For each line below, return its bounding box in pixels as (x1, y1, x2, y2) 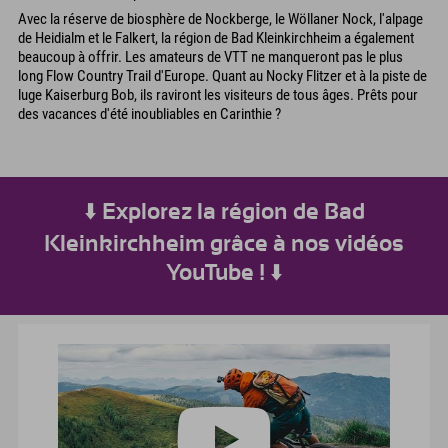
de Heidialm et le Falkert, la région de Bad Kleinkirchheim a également (18, 29, 414, 48)
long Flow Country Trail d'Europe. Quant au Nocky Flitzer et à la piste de (18, 67, 427, 86)
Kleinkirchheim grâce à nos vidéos (44, 232, 404, 256)
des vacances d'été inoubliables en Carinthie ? (18, 105, 281, 124)
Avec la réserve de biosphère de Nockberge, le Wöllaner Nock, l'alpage (18, 10, 423, 29)
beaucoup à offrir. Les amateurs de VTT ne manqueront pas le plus (18, 48, 403, 67)
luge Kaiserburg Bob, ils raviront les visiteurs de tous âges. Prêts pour (18, 86, 418, 105)
